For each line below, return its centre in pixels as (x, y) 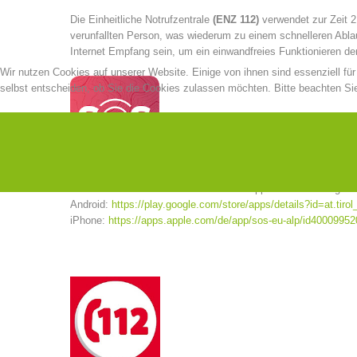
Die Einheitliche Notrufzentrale (141, 20)
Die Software (101, 188)
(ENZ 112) (236, 20)
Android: (91, 204)
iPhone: (89, 220)
